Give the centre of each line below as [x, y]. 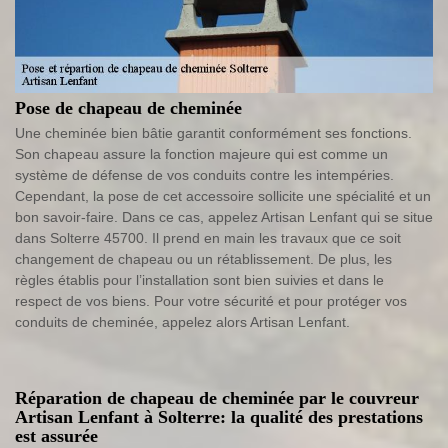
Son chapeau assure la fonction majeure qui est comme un [201, 154]
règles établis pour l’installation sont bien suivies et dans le [199, 280]
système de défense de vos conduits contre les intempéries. [204, 175]
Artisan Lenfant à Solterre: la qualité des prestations [219, 417]
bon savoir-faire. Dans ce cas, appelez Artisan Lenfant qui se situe [224, 217]
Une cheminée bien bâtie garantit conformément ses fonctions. [213, 133]
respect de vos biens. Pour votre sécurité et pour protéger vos [211, 301]
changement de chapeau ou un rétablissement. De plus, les [203, 259]
